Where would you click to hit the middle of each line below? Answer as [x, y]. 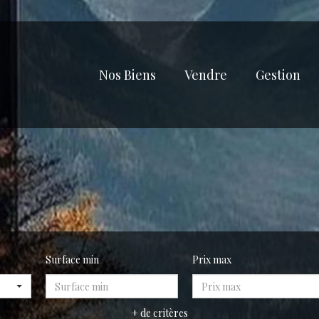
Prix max [211, 260]
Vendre [206, 74]
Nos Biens [127, 74]
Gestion [278, 74]
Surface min [73, 260]
